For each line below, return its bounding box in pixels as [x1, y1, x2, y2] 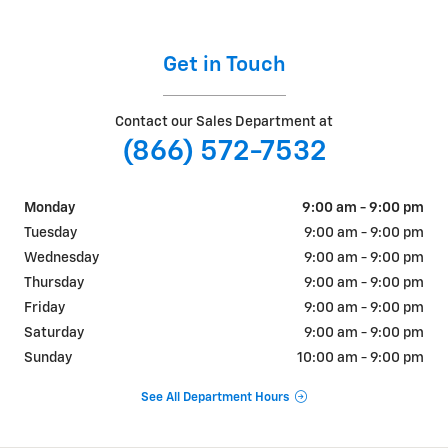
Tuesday [24, 226, 77, 241]
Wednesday [24, 251, 99, 266]
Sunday [24, 351, 72, 366]
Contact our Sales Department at [115, 115, 333, 130]
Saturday [24, 326, 84, 341]
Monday [24, 201, 75, 216]
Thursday [24, 276, 84, 291]
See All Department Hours [140, 390, 289, 404]
